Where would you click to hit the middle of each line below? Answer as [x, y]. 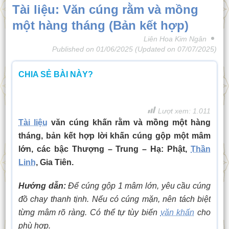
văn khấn [177, 212]
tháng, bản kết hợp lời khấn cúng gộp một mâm [114, 135]
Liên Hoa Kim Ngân [175, 39]
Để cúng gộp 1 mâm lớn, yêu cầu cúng [138, 186]
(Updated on [155, 49]
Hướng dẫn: [42, 186]
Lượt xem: [175, 111]
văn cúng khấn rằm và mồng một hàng [129, 122]
